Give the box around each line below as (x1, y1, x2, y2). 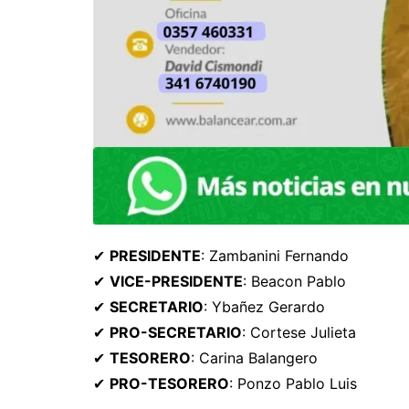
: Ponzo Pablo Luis (229, 373, 357, 393)
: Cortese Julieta (242, 322, 356, 341)
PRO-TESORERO (110, 373, 229, 393)
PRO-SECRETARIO (110, 322, 242, 341)
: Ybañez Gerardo (204, 297, 325, 316)
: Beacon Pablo (243, 271, 346, 290)
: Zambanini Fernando (201, 246, 349, 265)
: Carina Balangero (191, 348, 318, 367)
